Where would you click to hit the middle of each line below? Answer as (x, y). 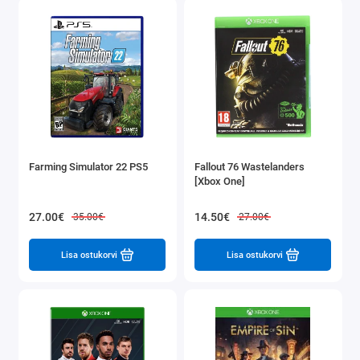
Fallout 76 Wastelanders (250, 166)
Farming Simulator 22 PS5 (88, 166)
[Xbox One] (220, 181)
